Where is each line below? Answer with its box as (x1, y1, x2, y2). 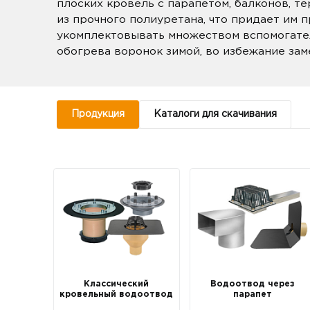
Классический (84, 280, 149, 288)
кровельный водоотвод (60, 290, 174, 298)
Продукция (71, 110, 125, 119)
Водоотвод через (210, 280, 295, 288)
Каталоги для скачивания (154, 110, 277, 119)
